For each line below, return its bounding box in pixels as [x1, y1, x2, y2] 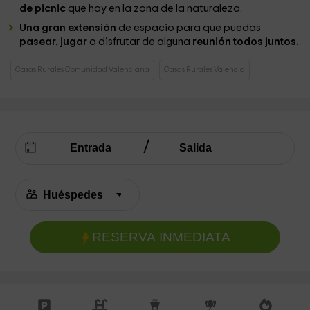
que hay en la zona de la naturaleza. [68, 3, 243, 14]
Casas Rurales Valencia [164, 66, 246, 73]
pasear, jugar [19, 37, 88, 47]
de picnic [19, 3, 69, 14]
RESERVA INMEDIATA [91, 230, 230, 244]
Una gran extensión [19, 23, 117, 33]
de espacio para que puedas [116, 23, 262, 33]
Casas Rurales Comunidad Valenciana [15, 66, 150, 73]
